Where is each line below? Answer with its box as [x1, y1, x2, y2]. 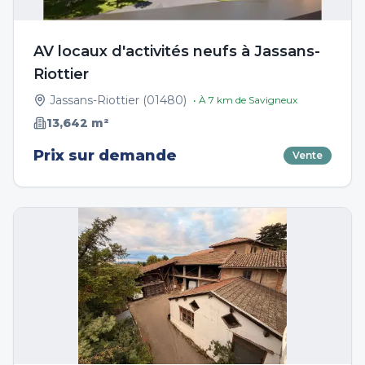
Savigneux [248, 94, 297, 106]
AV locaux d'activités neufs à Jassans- [33, 42, 320, 60]
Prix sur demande [33, 147, 177, 165]
